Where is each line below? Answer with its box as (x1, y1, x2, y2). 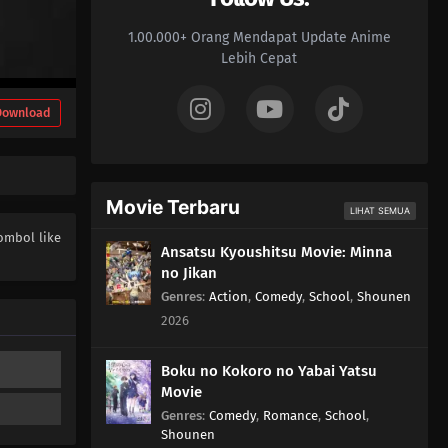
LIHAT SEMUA (350, 204, 410, 216)
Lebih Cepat (221, 49, 298, 67)
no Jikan (160, 263, 217, 282)
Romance (262, 407, 318, 423)
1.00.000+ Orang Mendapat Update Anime (127, 28, 391, 46)
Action (208, 288, 248, 304)
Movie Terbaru (105, 194, 240, 219)
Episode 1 (117, 134, 169, 148)
